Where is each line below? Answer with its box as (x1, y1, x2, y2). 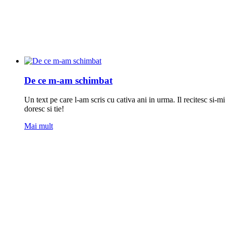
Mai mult (24, 122, 53, 131)
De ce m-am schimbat (24, 75, 112, 86)
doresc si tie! (24, 104, 64, 114)
